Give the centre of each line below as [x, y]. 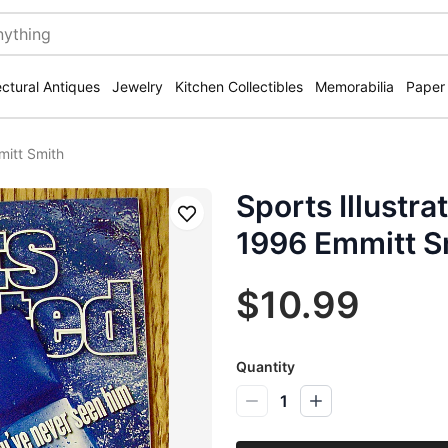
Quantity [265, 366]
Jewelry [137, 86]
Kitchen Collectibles [239, 86]
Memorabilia [354, 86]
